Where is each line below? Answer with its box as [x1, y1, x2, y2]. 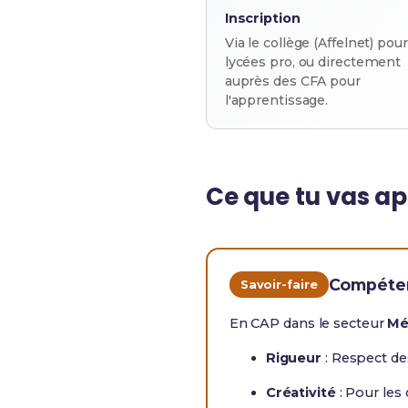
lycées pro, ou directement [224, 54, 402, 70]
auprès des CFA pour [224, 73, 361, 89]
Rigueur [265, 350, 322, 366]
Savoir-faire [240, 278, 318, 291]
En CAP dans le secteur [229, 315, 388, 331]
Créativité [265, 384, 336, 401]
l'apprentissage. [224, 92, 329, 108]
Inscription [224, 10, 301, 26]
